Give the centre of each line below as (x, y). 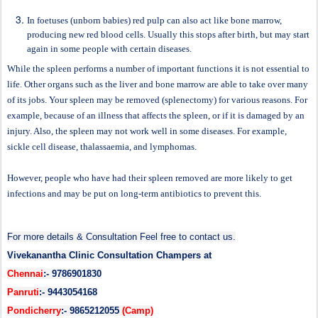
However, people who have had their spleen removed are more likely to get (150, 178)
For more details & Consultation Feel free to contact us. (121, 237)
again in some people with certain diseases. (109, 49)
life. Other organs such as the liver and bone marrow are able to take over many (158, 84)
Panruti (23, 292)
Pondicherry (34, 311)
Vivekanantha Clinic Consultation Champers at (109, 256)
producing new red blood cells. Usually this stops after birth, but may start (168, 35)
